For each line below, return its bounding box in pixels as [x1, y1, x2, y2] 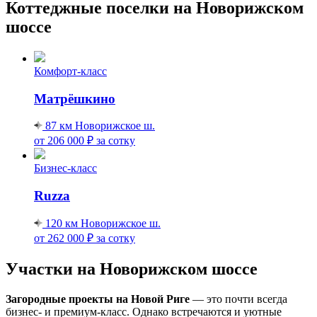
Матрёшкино [34, 91, 115, 106]
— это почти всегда [190, 292, 287, 305]
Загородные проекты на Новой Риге [6, 292, 190, 305]
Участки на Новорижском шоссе [6, 259, 258, 278]
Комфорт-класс [34, 64, 107, 77]
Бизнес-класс [34, 162, 97, 175]
